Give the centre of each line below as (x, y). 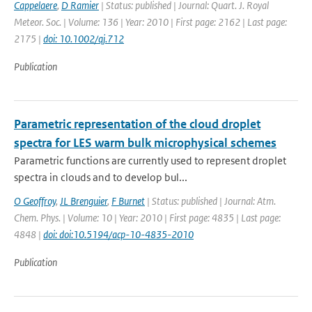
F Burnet (128, 201)
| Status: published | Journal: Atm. (210, 201)
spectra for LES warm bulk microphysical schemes (145, 143)
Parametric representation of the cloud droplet (137, 124)
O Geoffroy (35, 201)
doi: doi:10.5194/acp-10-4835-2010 (118, 234)
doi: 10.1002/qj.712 (84, 39)
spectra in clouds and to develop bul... (101, 177)
